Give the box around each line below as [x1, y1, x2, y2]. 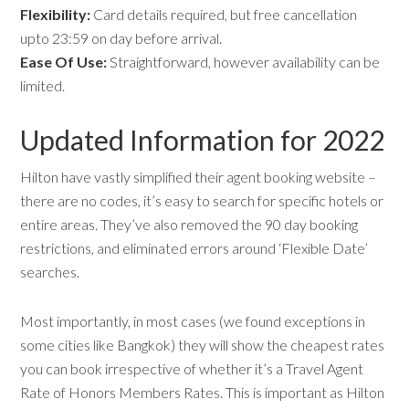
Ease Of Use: [20, 53, 108, 70]
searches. [20, 263, 80, 280]
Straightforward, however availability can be [107, 53, 381, 70]
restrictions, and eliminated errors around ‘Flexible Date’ [20, 239, 369, 257]
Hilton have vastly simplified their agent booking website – [20, 168, 377, 185]
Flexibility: [20, 5, 94, 23]
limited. [20, 77, 66, 94]
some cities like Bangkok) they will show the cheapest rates [20, 336, 385, 353]
